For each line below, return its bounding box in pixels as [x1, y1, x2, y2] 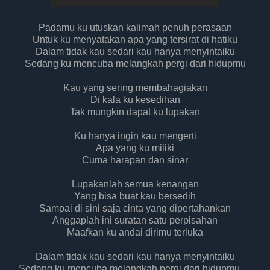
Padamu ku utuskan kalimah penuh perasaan [38, 22, 232, 33]
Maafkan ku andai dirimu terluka [67, 227, 203, 238]
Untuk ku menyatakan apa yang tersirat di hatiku [33, 34, 237, 45]
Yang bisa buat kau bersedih [74, 191, 196, 202]
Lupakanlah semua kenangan [71, 179, 199, 190]
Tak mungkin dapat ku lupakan [70, 107, 200, 118]
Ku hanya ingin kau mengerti [74, 131, 196, 142]
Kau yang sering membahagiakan [63, 83, 207, 93]
